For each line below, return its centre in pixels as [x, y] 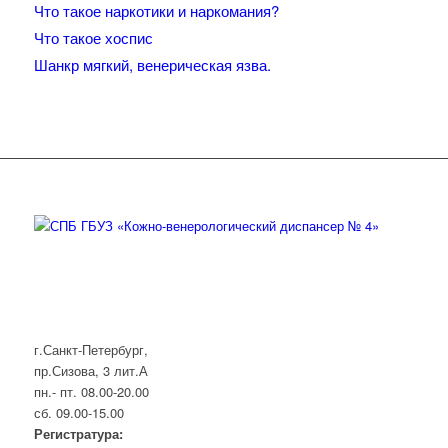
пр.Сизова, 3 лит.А [90, 370]
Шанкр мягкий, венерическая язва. [152, 65]
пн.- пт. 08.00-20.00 [91, 391]
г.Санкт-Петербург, [90, 349]
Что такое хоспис [93, 38]
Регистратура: [78, 433]
